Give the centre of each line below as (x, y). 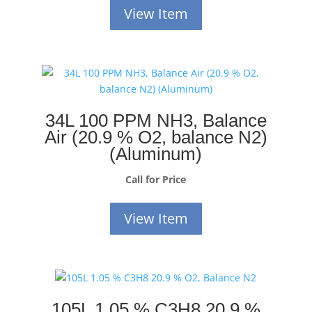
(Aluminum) (156, 154)
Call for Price (156, 179)
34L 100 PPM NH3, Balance (156, 120)
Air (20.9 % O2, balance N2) (156, 137)
